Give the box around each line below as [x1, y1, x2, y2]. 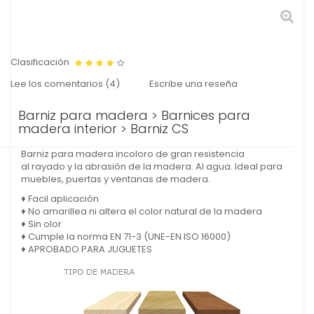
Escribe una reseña [149, 77, 238, 90]
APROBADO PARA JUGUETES [28, 243, 152, 256]
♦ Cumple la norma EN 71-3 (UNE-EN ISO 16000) [21, 230, 231, 243]
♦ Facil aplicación [21, 192, 99, 205]
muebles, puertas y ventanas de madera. [21, 172, 210, 186]
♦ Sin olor [21, 217, 62, 231]
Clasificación [11, 55, 71, 69]
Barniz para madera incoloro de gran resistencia [21, 147, 245, 161]
